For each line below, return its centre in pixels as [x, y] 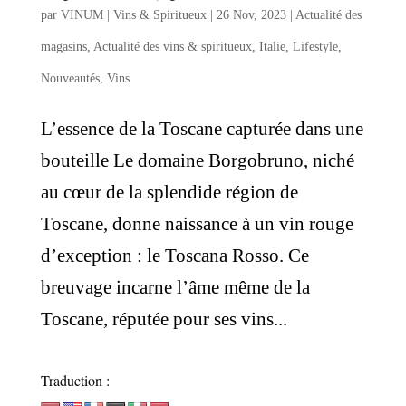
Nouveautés [70, 78]
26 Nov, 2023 [251, 14]
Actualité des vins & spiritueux [172, 46]
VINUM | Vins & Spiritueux [133, 14]
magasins [63, 46]
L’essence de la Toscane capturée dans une [202, 128]
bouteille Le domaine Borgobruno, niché [197, 160]
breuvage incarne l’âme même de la [175, 287]
